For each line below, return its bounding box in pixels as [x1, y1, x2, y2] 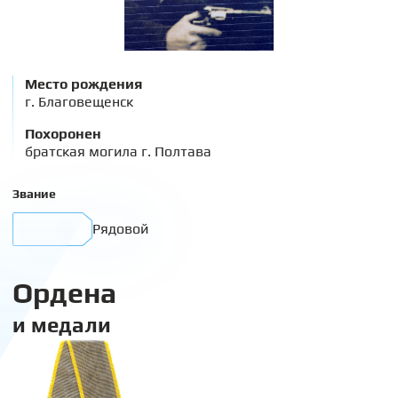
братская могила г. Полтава [25, 143, 211, 160]
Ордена [12, 276, 116, 309]
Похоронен [25, 125, 101, 142]
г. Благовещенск [25, 93, 133, 110]
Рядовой [92, 220, 148, 237]
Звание [12, 187, 56, 201]
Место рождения [25, 76, 142, 92]
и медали [12, 313, 111, 337]
